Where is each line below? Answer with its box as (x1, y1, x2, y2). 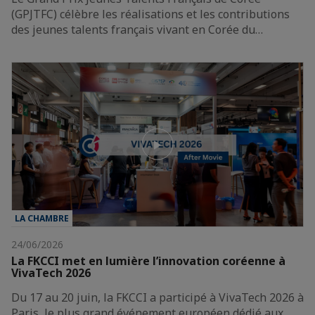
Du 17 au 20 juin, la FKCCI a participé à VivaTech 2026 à (11, 289, 304, 305)
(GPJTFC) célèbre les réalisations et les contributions (11, 6, 290, 22)
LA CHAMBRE (15, 212, 69, 224)
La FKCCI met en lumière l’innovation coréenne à (11, 252, 285, 269)
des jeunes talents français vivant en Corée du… (11, 21, 263, 37)
